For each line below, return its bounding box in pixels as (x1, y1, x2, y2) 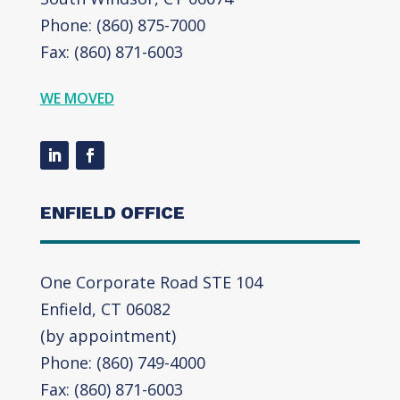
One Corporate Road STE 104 (39, 271, 262, 293)
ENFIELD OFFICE (39, 201, 185, 223)
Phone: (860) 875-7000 (39, 13, 205, 36)
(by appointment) (39, 324, 176, 346)
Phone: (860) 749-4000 (39, 351, 205, 373)
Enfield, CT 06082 (39, 297, 171, 320)
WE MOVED (39, 87, 114, 108)
